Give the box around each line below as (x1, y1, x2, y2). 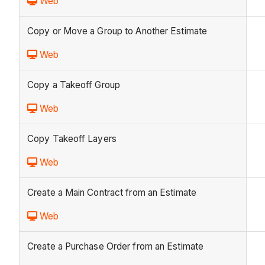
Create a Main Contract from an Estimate (27, 187, 196, 199)
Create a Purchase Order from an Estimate (27, 241, 203, 253)
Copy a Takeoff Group (27, 79, 120, 91)
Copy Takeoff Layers (27, 133, 117, 145)
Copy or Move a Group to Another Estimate (27, 25, 207, 37)
